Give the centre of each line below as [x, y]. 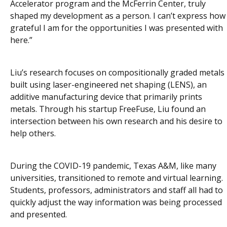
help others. [33, 133]
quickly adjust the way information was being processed [116, 202]
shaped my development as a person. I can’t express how [118, 15]
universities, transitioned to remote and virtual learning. [117, 178]
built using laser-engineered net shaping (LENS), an [108, 84]
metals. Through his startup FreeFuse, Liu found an [108, 109]
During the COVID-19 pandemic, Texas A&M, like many [113, 165]
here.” [21, 40]
